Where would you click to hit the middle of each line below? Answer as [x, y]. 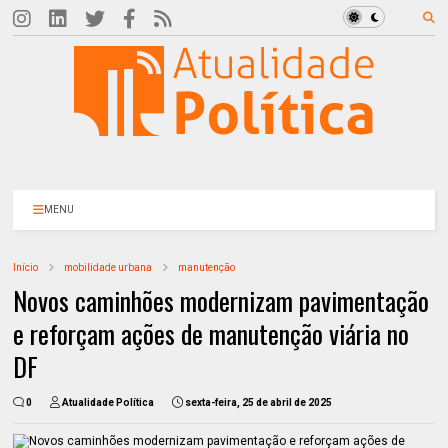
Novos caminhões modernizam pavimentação [221, 300]
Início [26, 267]
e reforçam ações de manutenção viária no [211, 333]
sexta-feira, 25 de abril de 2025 [259, 402]
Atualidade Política [108, 402]
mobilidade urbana [108, 267]
